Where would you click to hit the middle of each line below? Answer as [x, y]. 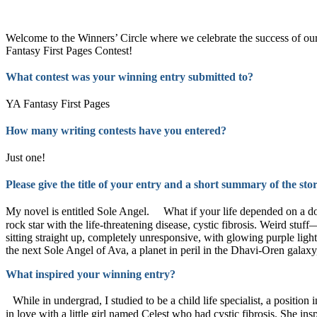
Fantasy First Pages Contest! [69, 50]
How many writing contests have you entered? [120, 130]
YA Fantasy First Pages [65, 103]
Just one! [29, 157]
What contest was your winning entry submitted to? [133, 76]
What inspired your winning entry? [91, 274]
